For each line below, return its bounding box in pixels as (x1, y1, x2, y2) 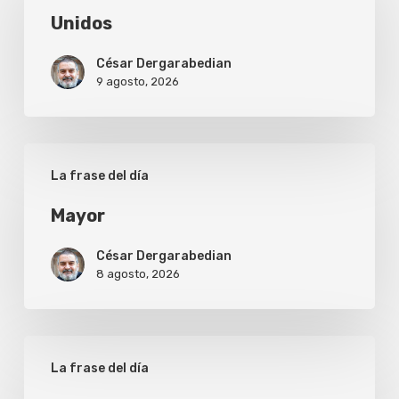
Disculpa (22, 340, 80, 358)
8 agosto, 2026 (95, 267, 180, 281)
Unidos (50, 12, 112, 35)
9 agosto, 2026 (95, 75, 179, 89)
